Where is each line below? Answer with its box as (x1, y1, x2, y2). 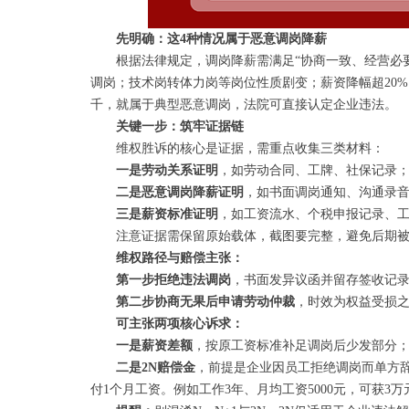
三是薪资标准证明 (116, 207, 218, 221)
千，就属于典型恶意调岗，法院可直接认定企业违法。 (90, 98, 397, 111)
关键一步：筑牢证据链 (116, 120, 244, 133)
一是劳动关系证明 (116, 163, 218, 177)
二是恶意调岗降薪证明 (116, 185, 244, 199)
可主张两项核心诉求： (116, 317, 244, 330)
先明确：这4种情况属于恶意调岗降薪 (116, 32, 327, 46)
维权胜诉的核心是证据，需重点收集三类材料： (90, 142, 384, 155)
